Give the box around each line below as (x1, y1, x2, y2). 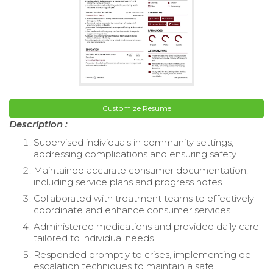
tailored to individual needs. (34, 232, 155, 244)
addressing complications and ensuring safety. (34, 147, 238, 160)
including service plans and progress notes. (34, 175, 224, 188)
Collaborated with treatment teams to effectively (34, 192, 254, 204)
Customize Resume (102, 103, 171, 113)
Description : (9, 118, 68, 130)
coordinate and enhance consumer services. (34, 204, 232, 216)
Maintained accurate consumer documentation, (34, 164, 248, 176)
